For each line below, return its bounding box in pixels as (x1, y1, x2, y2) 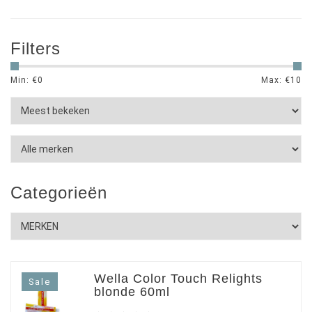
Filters (10, 39, 61, 58)
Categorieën (10, 183, 107, 202)
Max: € (261, 75, 290, 85)
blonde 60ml (94, 285, 170, 299)
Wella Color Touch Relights (94, 272, 263, 286)
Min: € (10, 75, 38, 85)
